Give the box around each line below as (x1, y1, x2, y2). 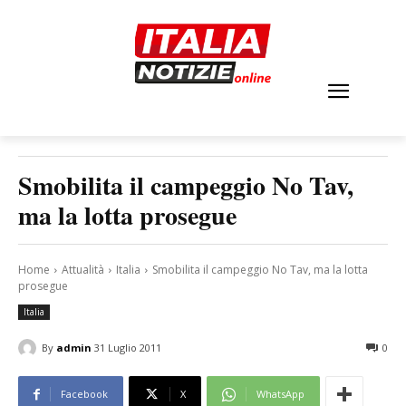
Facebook (61, 387, 108, 401)
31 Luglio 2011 (94, 341, 161, 355)
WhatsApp (256, 387, 304, 401)
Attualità (62, 262, 104, 277)
